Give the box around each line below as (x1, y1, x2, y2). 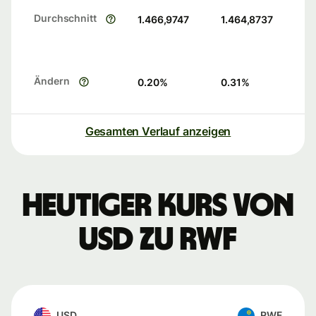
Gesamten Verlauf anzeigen (85, 124, 231, 139)
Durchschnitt (34, 12, 97, 25)
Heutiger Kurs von (23, 190, 293, 223)
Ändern (34, 75, 70, 87)
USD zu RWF (79, 224, 237, 257)
